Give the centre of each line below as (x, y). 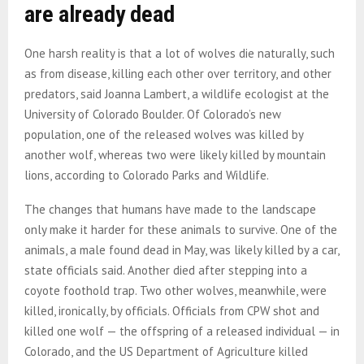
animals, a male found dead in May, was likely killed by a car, (182, 249)
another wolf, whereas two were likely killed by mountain (175, 154)
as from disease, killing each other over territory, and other (178, 73)
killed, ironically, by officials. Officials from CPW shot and (172, 310)
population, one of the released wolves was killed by (164, 134)
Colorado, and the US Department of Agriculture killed (166, 351)
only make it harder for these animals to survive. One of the (181, 229)
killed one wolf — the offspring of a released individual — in (182, 331)
